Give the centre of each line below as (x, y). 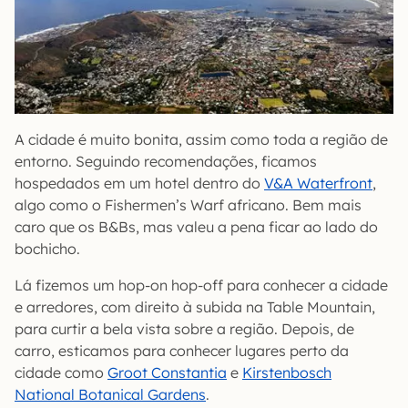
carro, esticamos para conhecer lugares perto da (182, 351)
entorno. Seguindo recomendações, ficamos (166, 162)
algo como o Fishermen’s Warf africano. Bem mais (188, 205)
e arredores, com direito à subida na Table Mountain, (195, 307)
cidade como (61, 373)
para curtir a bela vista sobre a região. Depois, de (184, 329)
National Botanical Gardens (110, 395)
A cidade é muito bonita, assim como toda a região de (201, 140)
